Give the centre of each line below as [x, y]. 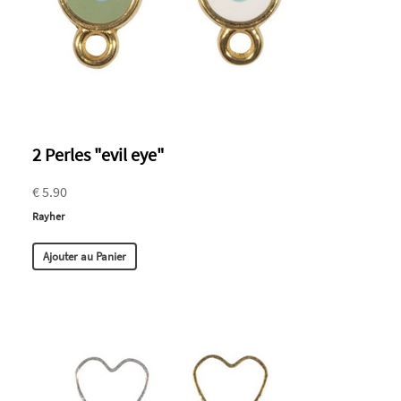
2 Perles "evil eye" [98, 155]
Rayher [48, 217]
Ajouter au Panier [85, 257]
